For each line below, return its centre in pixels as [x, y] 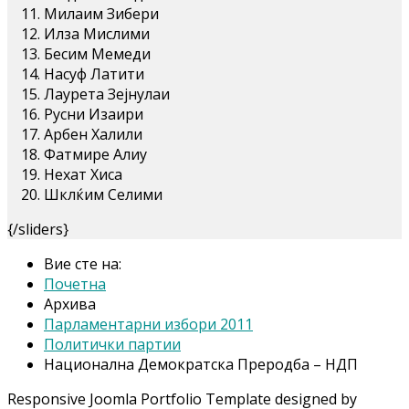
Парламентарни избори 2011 [148, 324]
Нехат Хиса [83, 174]
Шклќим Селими [103, 194]
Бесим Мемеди [97, 53]
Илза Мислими [97, 33]
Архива [70, 304]
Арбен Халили [93, 134]
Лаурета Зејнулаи [107, 94]
